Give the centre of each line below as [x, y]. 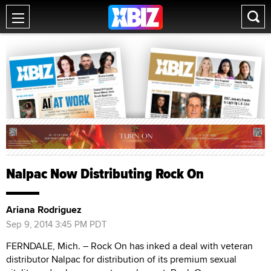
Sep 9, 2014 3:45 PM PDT [57, 224]
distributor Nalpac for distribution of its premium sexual [121, 259]
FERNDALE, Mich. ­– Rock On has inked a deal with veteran [129, 246]
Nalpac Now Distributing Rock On [105, 173]
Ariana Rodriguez [44, 209]
